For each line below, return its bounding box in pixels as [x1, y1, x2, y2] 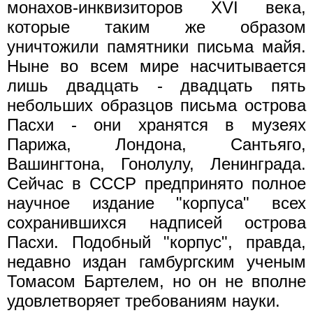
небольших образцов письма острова [7, 95, 306, 115]
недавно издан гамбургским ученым [7, 252, 306, 271]
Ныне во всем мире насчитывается [7, 56, 306, 75]
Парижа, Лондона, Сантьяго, [7, 134, 306, 154]
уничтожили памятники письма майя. [7, 36, 306, 56]
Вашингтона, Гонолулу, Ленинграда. [7, 154, 306, 173]
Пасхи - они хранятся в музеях [7, 115, 306, 134]
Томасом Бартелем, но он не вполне [7, 271, 306, 291]
